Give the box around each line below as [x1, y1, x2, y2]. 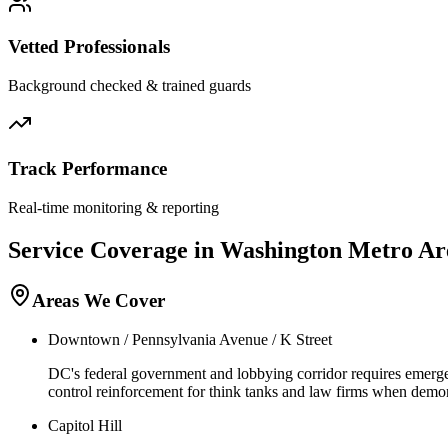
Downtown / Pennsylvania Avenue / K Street [48, 331, 332, 349]
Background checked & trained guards [8, 77, 251, 95]
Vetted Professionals [8, 36, 170, 58]
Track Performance [8, 157, 167, 179]
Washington [220, 236, 342, 263]
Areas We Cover [32, 290, 165, 312]
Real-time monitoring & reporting [8, 198, 219, 216]
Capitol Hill [48, 417, 122, 435]
